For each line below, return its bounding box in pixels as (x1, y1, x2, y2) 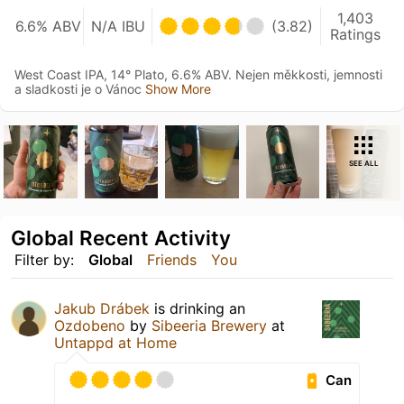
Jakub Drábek (54, 299, 150, 318)
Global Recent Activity (11, 225, 231, 251)
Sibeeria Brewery (151, 317, 267, 335)
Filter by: (14, 251, 74, 270)
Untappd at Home (54, 334, 177, 353)
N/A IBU (90, 16, 145, 35)
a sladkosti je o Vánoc (14, 80, 145, 96)
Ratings (330, 24, 381, 43)
